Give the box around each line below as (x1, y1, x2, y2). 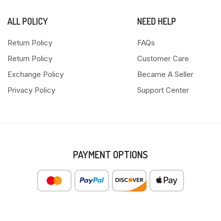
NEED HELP (137, 16, 176, 27)
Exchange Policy (7, 70, 64, 79)
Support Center (137, 85, 189, 95)
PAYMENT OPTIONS (73, 148, 148, 161)
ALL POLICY (7, 16, 48, 27)
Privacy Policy (7, 85, 55, 95)
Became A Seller (137, 70, 193, 79)
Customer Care (137, 54, 189, 64)
